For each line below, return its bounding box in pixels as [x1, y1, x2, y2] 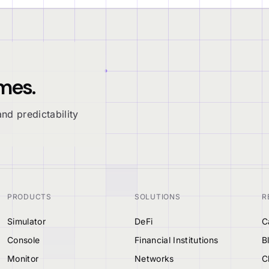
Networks [134, 253, 174, 264]
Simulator [7, 216, 46, 226]
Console [7, 234, 40, 245]
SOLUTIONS [134, 192, 181, 201]
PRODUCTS [7, 192, 52, 201]
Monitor [7, 253, 39, 264]
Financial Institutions [134, 234, 219, 245]
